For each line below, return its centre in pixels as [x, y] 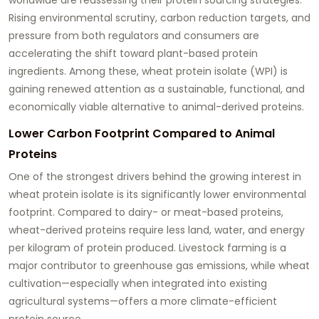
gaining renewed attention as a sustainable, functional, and [157, 89]
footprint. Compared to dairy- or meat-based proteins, [146, 212]
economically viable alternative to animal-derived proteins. [156, 106]
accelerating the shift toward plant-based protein [133, 53]
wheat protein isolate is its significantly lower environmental [157, 194]
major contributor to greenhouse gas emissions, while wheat [159, 265]
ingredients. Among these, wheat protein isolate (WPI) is [148, 71]
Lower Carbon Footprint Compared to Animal [142, 133]
